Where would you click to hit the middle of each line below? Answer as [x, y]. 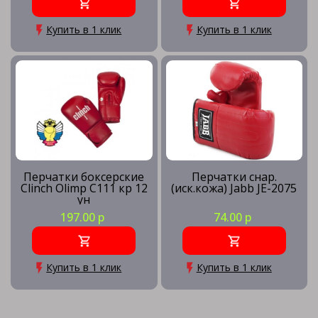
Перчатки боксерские [84, 177]
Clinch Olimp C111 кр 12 [84, 188]
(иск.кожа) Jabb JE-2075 [234, 188]
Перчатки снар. [234, 177]
